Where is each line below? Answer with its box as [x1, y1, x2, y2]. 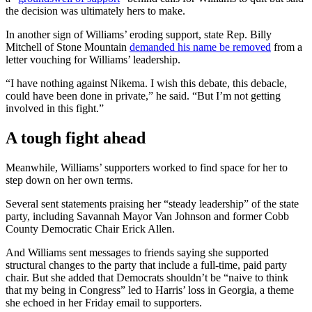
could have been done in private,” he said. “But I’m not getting [6, 89, 281, 102]
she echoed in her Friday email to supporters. [6, 296, 202, 309]
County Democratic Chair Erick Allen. [6, 222, 175, 235]
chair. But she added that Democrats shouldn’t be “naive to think [6, 271, 288, 283]
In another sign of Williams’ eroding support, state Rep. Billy [6, 28, 272, 40]
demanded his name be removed [130, 40, 271, 53]
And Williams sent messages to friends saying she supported [6, 246, 269, 258]
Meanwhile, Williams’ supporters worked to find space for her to [6, 161, 288, 173]
